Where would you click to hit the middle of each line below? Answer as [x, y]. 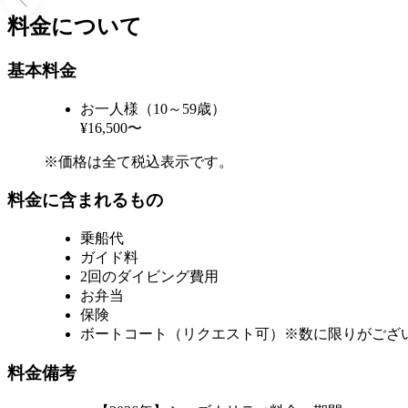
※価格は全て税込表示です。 [138, 161]
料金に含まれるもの [85, 200]
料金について [75, 27]
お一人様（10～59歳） [153, 108]
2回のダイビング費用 [149, 277]
